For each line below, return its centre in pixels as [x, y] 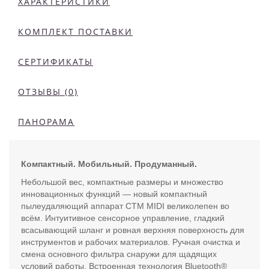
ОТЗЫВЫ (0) [48, 91]
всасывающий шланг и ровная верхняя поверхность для [133, 230]
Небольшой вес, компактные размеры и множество [122, 182]
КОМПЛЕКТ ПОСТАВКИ [75, 31]
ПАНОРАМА [46, 121]
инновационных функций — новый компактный [114, 194]
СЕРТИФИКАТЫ [56, 61]
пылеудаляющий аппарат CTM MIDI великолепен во [125, 206]
